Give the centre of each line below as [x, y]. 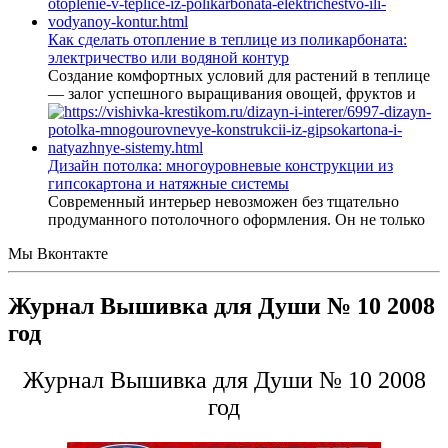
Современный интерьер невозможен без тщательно [223, 201]
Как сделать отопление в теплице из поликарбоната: [227, 39]
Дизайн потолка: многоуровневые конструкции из [220, 165]
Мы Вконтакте [58, 253]
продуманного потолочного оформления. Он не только [236, 219]
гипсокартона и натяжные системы [168, 183]
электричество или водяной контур [168, 57]
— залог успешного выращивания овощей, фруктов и [232, 93]
